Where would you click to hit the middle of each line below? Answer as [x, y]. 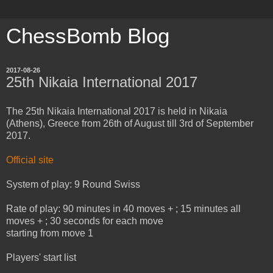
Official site [30, 160]
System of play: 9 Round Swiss [73, 184]
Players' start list [41, 257]
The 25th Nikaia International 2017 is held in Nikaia [117, 111]
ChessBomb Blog [88, 36]
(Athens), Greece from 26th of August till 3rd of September [130, 123]
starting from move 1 [50, 233]
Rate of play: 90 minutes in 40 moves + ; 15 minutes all [123, 208]
